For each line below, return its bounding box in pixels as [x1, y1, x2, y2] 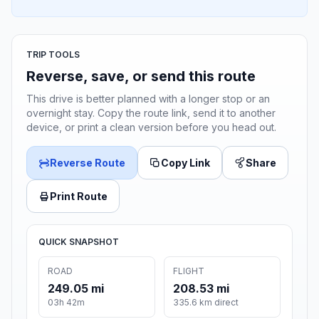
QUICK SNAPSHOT [38, 236, 119, 248]
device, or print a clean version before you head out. [26, 121, 276, 134]
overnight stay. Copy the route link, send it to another [26, 107, 276, 120]
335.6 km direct [173, 297, 239, 308]
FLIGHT [173, 266, 204, 277]
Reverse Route [50, 157, 125, 169]
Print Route [50, 190, 108, 203]
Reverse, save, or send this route [26, 68, 256, 85]
